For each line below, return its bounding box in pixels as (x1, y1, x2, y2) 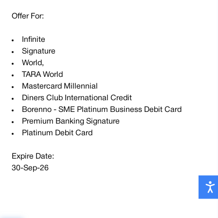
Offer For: (12, 13, 46, 20)
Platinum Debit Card (22, 130, 92, 137)
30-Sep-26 (12, 165, 49, 172)
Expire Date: (12, 153, 56, 160)
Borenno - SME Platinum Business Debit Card (22, 107, 182, 113)
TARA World (22, 72, 63, 78)
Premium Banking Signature (22, 118, 120, 125)
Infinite (22, 36, 45, 43)
